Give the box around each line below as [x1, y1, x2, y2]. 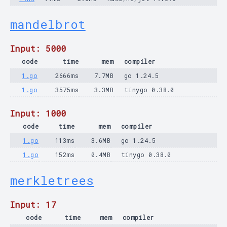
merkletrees [10, 172, 94, 188]
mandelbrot [10, 16, 86, 32]
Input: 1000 [10, 108, 67, 119]
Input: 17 [10, 199, 57, 210]
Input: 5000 [10, 43, 67, 54]
